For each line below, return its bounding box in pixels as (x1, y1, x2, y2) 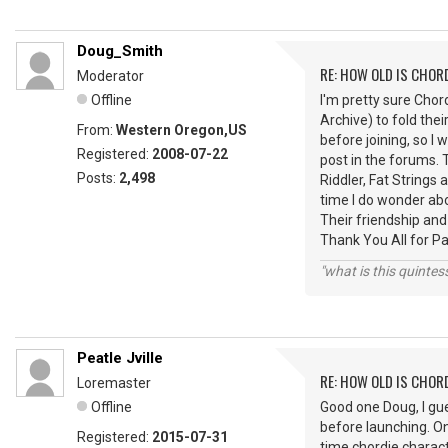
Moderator (77, 68, 144, 84)
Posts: (77, 170, 119, 186)
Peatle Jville (77, 349, 163, 367)
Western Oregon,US (116, 122, 247, 138)
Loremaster (77, 375, 151, 391)
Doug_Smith (77, 42, 163, 60)
